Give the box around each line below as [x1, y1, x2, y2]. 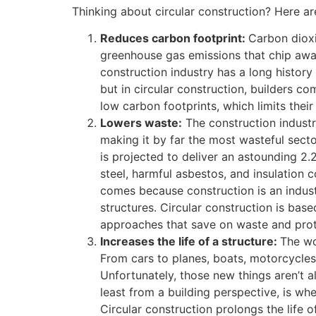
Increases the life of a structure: [100, 234, 280, 249]
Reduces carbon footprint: [100, 31, 248, 46]
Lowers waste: [100, 116, 182, 130]
